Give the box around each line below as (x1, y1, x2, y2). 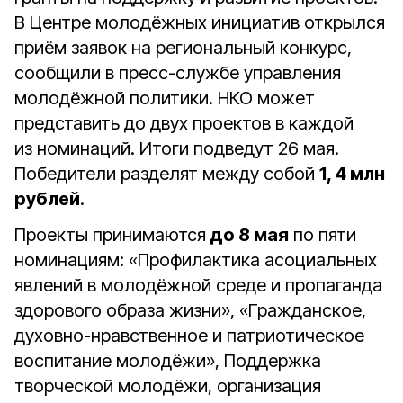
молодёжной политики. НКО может (14, 87, 315, 109)
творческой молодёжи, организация (14, 375, 321, 397)
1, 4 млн (319, 163, 385, 184)
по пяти (289, 224, 356, 246)
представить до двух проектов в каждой (14, 112, 354, 134)
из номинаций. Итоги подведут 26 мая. (14, 138, 339, 159)
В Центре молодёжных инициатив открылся (14, 12, 385, 33)
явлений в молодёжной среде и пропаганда (14, 274, 382, 296)
